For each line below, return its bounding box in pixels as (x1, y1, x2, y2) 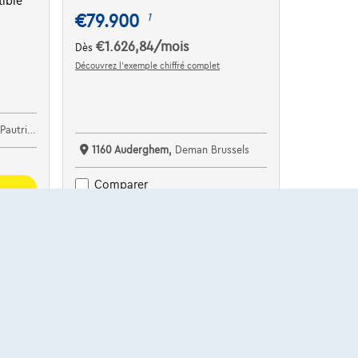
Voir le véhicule (129, 201, 212, 215)
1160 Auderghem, (92, 144, 176, 156)
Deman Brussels (175, 144, 250, 156)
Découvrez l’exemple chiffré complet (75, 60, 221, 70)
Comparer (94, 178, 149, 192)
